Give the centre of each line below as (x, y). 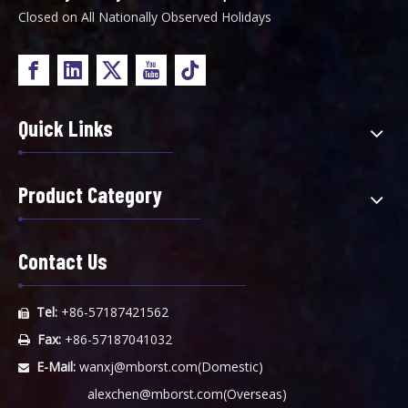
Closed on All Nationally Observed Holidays (145, 17)
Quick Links (66, 128)
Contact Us (63, 261)
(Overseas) (255, 394)
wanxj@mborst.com (138, 367)
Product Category (90, 194)
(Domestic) (230, 367)
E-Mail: (56, 367)
